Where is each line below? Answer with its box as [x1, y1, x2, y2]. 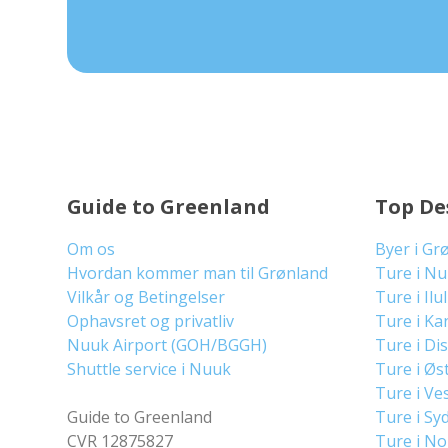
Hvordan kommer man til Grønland [67, 262, 329, 284]
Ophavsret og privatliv [67, 310, 235, 332]
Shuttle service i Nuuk [67, 358, 232, 380]
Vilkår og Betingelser [67, 286, 226, 308]
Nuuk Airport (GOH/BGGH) [67, 334, 268, 356]
